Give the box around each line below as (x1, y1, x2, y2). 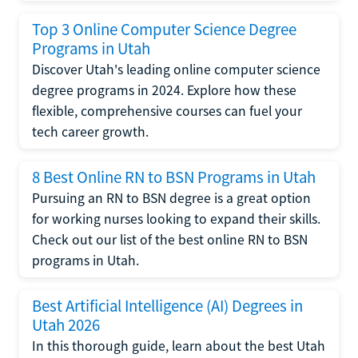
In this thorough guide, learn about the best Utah (32, 337, 325, 355)
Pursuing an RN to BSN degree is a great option (32, 189, 311, 207)
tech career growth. (32, 123, 149, 141)
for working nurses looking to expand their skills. (32, 210, 320, 228)
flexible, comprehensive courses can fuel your (32, 102, 302, 120)
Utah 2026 (32, 315, 100, 336)
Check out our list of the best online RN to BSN (32, 231, 308, 249)
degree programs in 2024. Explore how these (32, 82, 296, 99)
